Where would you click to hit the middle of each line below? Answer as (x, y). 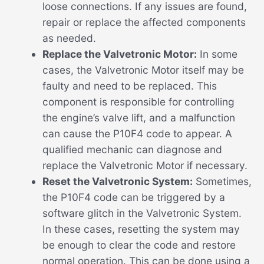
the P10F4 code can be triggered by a (133, 197)
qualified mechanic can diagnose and (132, 150)
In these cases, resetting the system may (141, 229)
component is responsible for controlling (138, 102)
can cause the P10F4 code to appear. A (137, 134)
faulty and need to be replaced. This (129, 86)
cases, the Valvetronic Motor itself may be (143, 70)
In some (217, 54)
